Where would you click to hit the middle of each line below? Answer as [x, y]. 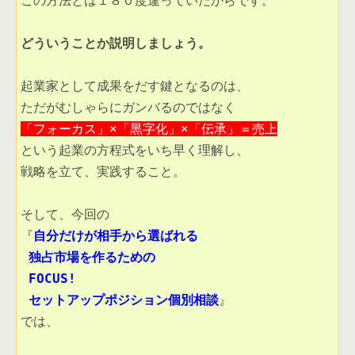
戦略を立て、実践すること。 [107, 172]
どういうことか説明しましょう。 [120, 44]
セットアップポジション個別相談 [120, 300]
